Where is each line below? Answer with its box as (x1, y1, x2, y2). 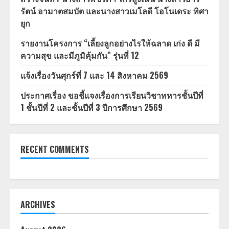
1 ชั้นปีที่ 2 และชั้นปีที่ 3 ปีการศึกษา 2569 (20, 101, 163, 114)
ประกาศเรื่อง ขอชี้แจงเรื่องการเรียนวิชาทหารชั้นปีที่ (20, 89, 203, 102)
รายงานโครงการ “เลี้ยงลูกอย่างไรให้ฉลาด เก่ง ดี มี (20, 37, 200, 50)
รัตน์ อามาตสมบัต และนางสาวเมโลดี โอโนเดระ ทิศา (20, 5, 209, 17)
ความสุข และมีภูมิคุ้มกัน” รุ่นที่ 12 (20, 49, 139, 62)
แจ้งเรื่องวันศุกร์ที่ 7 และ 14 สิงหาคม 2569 (20, 69, 168, 82)
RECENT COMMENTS (20, 143, 89, 156)
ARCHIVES (20, 198, 55, 211)
